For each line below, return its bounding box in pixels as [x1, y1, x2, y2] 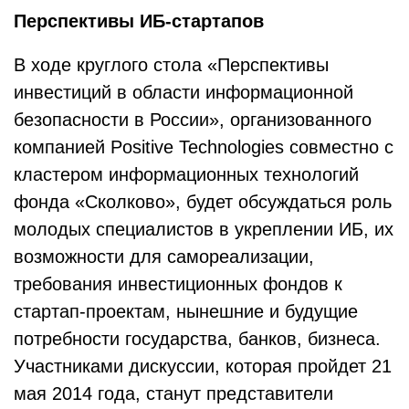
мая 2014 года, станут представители [14, 383, 333, 404]
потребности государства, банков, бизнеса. [14, 329, 381, 349]
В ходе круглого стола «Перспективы [14, 55, 329, 75]
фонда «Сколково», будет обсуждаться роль [14, 192, 392, 212]
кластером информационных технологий [14, 164, 359, 184]
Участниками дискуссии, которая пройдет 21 [14, 356, 392, 376]
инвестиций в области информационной [14, 82, 353, 102]
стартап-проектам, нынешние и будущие [14, 301, 358, 321]
